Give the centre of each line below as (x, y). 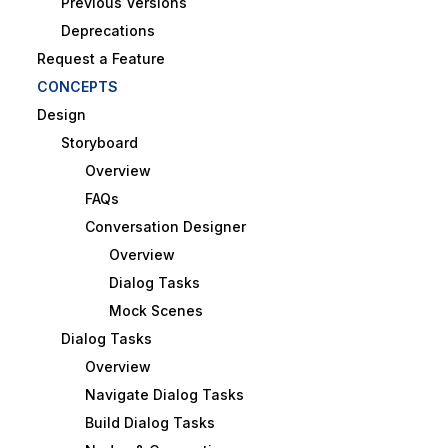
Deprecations (107, 31)
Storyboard (99, 143)
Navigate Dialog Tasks (164, 395)
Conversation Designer (165, 227)
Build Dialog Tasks (149, 423)
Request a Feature (100, 59)
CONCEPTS (77, 87)
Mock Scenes (155, 311)
